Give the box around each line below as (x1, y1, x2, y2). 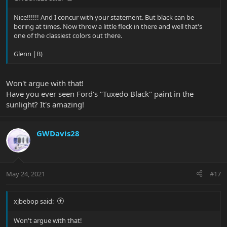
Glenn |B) (14, 49, 43, 58)
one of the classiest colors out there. (14, 30, 122, 40)
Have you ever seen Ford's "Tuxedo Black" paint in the (6, 89, 194, 99)
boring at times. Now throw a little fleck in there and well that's (14, 21, 202, 31)
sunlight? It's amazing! (6, 99, 84, 110)
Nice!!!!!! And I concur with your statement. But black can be (14, 12, 194, 22)
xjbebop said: (14, 196, 54, 206)
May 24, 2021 (6, 169, 45, 178)
